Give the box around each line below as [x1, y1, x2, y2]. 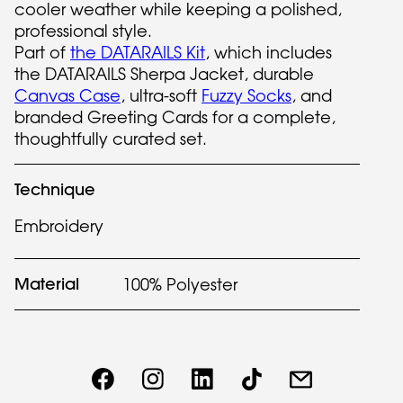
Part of [14, 42, 70, 63]
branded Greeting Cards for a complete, [14, 107, 336, 128]
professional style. [14, 21, 152, 41]
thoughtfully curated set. [14, 129, 207, 149]
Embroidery [14, 216, 103, 237]
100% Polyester [122, 274, 237, 295]
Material [14, 273, 79, 295]
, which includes [205, 42, 332, 63]
